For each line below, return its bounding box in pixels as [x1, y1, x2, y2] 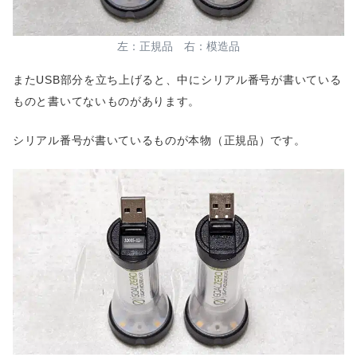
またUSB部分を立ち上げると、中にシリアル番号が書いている [13, 73, 342, 87]
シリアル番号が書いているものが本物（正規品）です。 [13, 133, 306, 147]
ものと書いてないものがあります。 [13, 95, 201, 108]
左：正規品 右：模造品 [117, 40, 240, 53]
